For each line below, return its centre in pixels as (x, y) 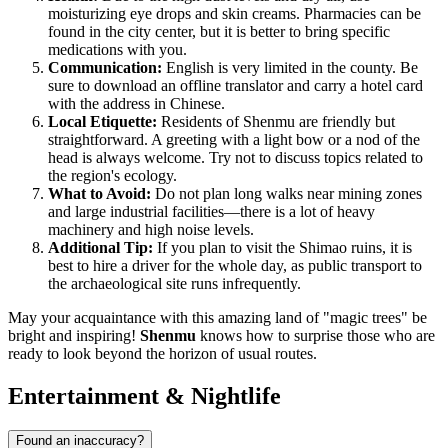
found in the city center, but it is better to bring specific (219, 32)
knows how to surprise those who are (315, 336)
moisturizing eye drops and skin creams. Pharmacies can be (234, 14)
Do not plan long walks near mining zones (286, 194)
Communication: (105, 68)
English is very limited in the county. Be (290, 68)
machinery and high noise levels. (151, 230)
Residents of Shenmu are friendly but (276, 122)
